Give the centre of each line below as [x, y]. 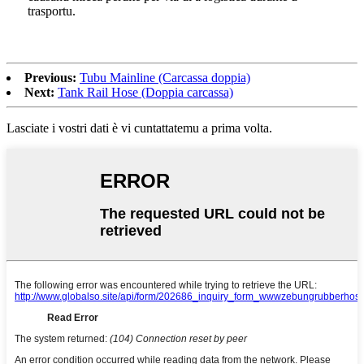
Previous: [50, 78]
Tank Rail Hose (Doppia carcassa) [145, 93]
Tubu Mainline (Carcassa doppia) [165, 78]
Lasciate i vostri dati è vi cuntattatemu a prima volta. [139, 128]
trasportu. [52, 11]
